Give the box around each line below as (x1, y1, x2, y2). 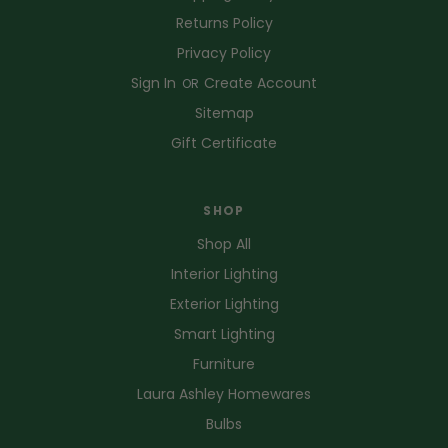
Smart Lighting (173, 323, 275, 344)
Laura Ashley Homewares (137, 383, 311, 404)
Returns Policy (175, 12, 273, 33)
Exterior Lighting (169, 293, 279, 314)
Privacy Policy (177, 42, 271, 63)
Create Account (204, 72, 317, 93)
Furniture (193, 353, 255, 374)
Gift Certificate (171, 132, 277, 153)
